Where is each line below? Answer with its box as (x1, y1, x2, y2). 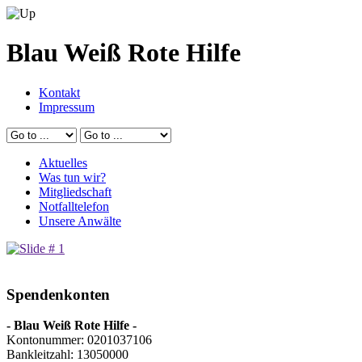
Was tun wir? (39, 170, 106, 184)
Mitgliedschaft (39, 184, 112, 199)
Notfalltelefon (39, 199, 109, 213)
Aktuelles (39, 155, 87, 170)
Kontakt (39, 85, 80, 99)
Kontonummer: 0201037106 (6, 333, 152, 347)
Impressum (39, 99, 95, 114)
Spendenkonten (6, 285, 110, 303)
